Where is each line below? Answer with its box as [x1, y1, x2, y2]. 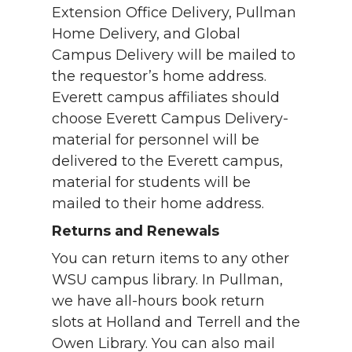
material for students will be [52, 174, 251, 192]
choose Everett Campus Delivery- [52, 110, 288, 128]
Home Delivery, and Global [52, 25, 240, 43]
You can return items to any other [52, 250, 289, 268]
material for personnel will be [52, 131, 259, 149]
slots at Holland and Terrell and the [52, 313, 300, 332]
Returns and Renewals [52, 222, 219, 240]
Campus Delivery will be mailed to [52, 46, 295, 64]
